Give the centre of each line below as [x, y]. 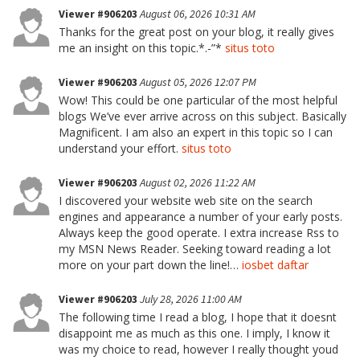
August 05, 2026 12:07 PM [198, 82]
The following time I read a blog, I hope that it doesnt [198, 317]
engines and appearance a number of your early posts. [200, 217]
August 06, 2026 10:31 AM [198, 14]
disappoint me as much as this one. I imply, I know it [194, 333]
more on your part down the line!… [150, 265]
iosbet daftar [275, 265]
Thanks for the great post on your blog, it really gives [196, 32]
